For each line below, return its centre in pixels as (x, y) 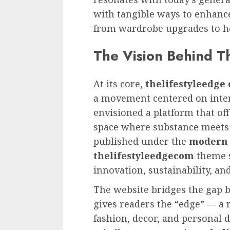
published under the (141, 141)
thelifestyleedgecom (144, 155)
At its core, (119, 83)
